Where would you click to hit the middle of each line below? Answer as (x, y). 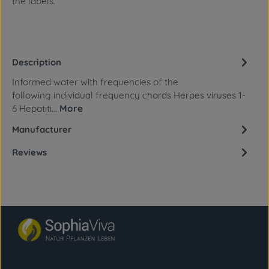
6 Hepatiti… (36, 108)
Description (37, 62)
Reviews (29, 152)
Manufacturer (42, 129)
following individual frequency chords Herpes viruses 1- (129, 95)
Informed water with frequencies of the (95, 82)
